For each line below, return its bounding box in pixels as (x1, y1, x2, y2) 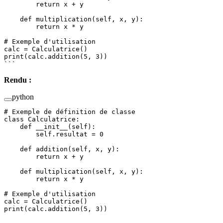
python (12, 92, 34, 101)
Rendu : (4, 75, 31, 84)
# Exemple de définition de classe (4, 108, 135, 115)
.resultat (52, 130, 92, 138)
